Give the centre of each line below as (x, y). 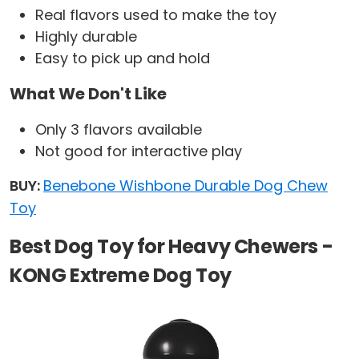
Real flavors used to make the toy (156, 15)
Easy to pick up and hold (123, 58)
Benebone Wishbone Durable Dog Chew (186, 186)
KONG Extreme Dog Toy (121, 276)
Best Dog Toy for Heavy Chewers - (171, 247)
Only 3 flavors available (119, 130)
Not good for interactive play (139, 151)
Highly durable (86, 37)
